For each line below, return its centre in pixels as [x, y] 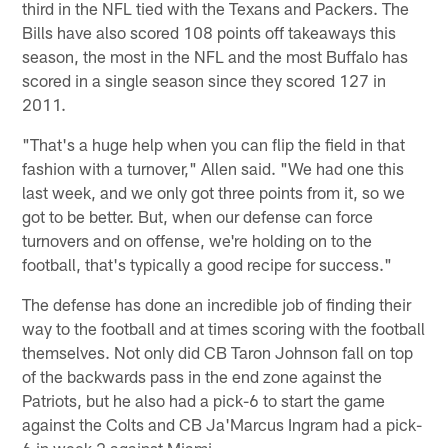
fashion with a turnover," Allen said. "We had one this [213, 167]
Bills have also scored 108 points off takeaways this [209, 31]
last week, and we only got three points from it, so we [214, 191]
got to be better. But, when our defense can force [198, 215]
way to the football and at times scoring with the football [224, 327]
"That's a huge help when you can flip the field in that [214, 143]
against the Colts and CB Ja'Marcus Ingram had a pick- [222, 423]
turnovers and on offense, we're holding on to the [197, 239]
